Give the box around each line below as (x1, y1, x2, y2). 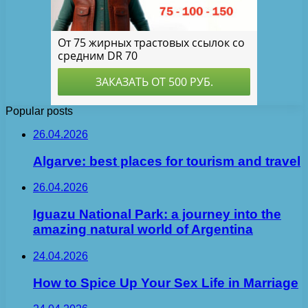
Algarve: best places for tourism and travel (33, 153, 300, 168)
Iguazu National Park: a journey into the (33, 207, 281, 222)
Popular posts (5, 104, 73, 117)
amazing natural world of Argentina (33, 222, 253, 237)
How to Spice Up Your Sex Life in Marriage (33, 275, 298, 290)
